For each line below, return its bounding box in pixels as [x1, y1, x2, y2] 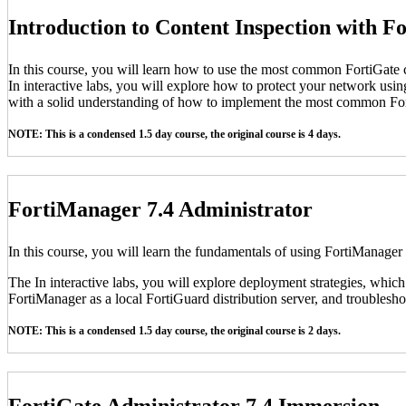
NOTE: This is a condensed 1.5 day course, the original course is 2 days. [8, 324, 341, 337]
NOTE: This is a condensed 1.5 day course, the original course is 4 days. [8, 127, 341, 140]
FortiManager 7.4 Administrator [8, 197, 318, 221]
